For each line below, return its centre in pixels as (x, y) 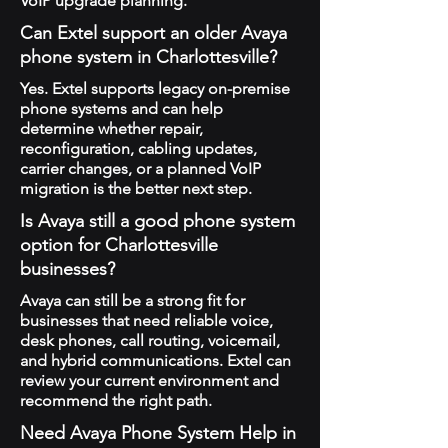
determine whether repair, (111, 128)
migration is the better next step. (136, 188)
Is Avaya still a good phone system (157, 221)
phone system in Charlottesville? (148, 57)
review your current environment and (149, 380)
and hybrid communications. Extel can (155, 360)
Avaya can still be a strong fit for (132, 300)
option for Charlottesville (119, 245)
